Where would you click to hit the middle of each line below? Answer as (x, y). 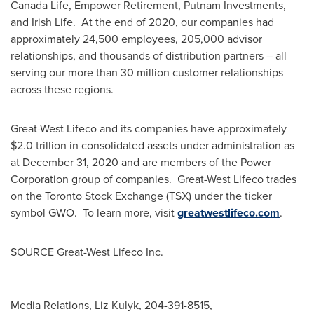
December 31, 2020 (70, 162)
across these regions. (62, 89)
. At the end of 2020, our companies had (173, 22)
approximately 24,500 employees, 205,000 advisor (136, 39)
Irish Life (52, 22)
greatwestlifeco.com (228, 213)
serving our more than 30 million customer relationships (147, 73)
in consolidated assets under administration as (180, 145)
